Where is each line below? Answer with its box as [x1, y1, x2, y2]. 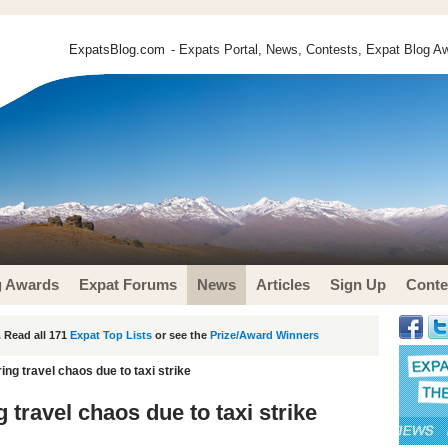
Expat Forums [79, 276, 177, 293]
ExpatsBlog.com [69, 42, 165, 57]
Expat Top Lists [70, 329, 152, 341]
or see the [152, 329, 210, 341]
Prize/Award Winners [210, 329, 319, 341]
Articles [256, 276, 310, 293]
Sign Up [330, 276, 386, 293]
